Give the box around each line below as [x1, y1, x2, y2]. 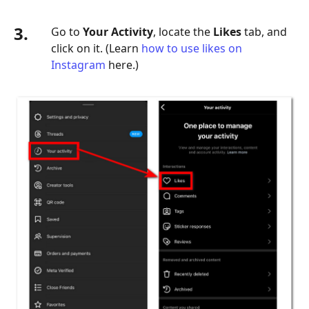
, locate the [153, 24, 213, 40]
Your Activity [83, 24, 153, 40]
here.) [106, 57, 139, 73]
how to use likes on [141, 41, 242, 57]
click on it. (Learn [51, 41, 141, 57]
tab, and [241, 24, 287, 40]
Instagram [51, 57, 106, 73]
